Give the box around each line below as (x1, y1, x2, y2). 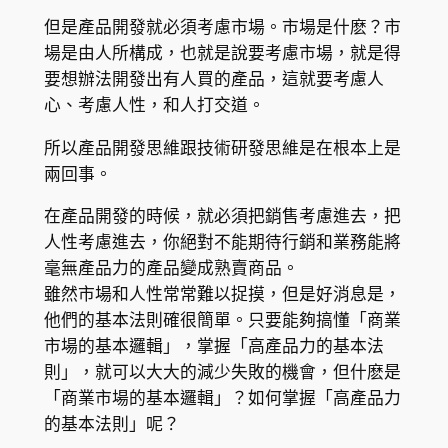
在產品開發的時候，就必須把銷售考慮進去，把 (43, 206, 401, 227)
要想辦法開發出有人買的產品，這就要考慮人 (43, 68, 384, 89)
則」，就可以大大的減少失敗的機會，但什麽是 (43, 362, 401, 383)
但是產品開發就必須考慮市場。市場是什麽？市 (43, 16, 401, 37)
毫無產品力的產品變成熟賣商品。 (43, 258, 299, 279)
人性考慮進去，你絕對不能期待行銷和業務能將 (43, 232, 401, 253)
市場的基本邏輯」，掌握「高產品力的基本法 (43, 336, 384, 357)
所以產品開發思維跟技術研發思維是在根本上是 (43, 137, 401, 158)
